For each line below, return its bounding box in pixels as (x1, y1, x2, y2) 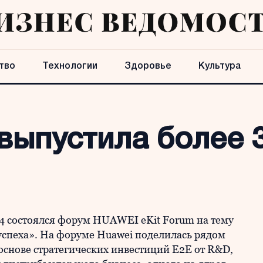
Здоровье (124, 62, 171, 70)
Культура (198, 62, 241, 70)
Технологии (42, 62, 97, 70)
